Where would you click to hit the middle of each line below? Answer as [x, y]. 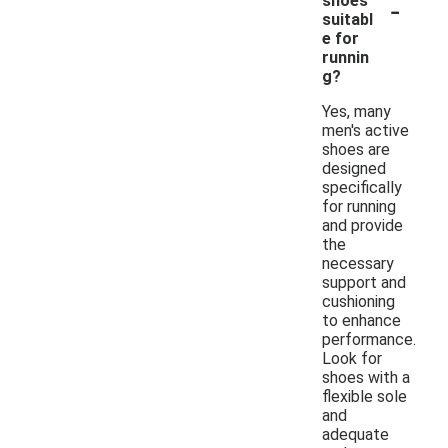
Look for [352, 358]
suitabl [347, 19]
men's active [365, 130]
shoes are [356, 149]
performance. [369, 339]
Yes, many [356, 111]
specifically [362, 187]
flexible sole [364, 396]
